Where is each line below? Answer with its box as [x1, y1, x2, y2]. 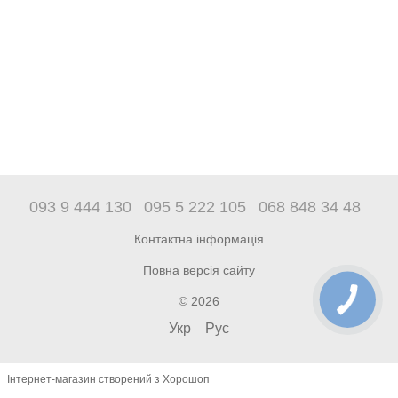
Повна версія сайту [143, 262, 255, 277]
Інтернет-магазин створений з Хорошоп [7, 373, 210, 386]
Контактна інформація [134, 231, 264, 246]
